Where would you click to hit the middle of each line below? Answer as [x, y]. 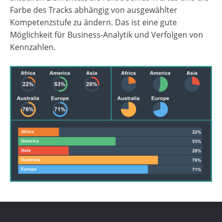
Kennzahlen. [33, 47]
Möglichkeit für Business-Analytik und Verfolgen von [107, 35]
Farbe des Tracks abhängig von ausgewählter [94, 10]
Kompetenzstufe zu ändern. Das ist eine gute [93, 22]
